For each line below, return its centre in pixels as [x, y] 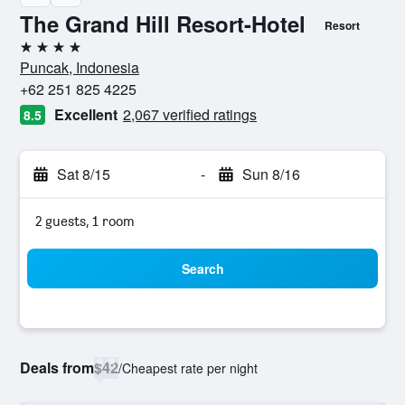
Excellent [86, 114]
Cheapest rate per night [190, 368]
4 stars [40, 54]
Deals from [57, 367]
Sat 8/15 [84, 174]
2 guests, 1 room [85, 221]
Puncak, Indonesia [80, 67]
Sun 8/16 [271, 174]
